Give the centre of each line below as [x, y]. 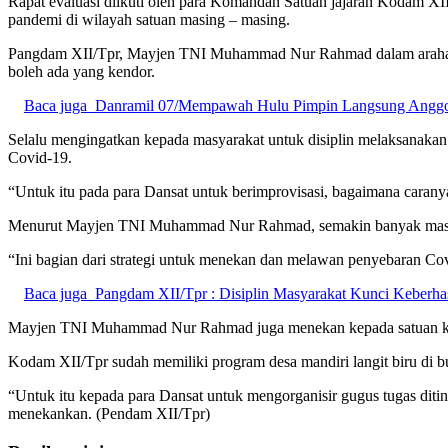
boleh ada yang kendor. [81, 71]
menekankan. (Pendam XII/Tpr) [109, 413]
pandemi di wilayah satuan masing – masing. [149, 19]
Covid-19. [40, 157]
